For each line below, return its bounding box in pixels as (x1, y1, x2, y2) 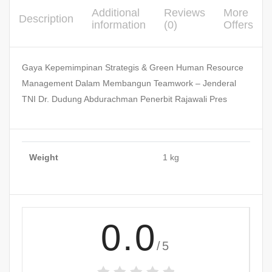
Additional (92, 7, 140, 19)
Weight (29, 152, 58, 163)
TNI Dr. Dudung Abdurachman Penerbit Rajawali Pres (22, 94, 227, 104)
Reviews (164, 7, 205, 19)
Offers (223, 19, 253, 32)
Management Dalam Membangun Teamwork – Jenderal (22, 78, 236, 89)
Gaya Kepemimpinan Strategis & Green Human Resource (22, 63, 243, 73)
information (92, 19, 146, 32)
